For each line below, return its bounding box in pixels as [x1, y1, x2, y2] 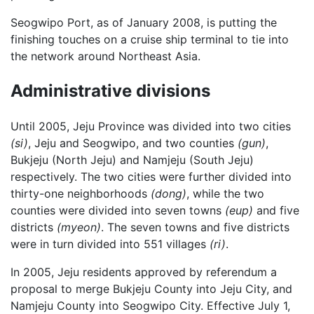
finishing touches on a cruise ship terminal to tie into [11, 32, 289, 47]
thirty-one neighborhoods [11, 186, 151, 201]
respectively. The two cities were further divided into [11, 170, 292, 184]
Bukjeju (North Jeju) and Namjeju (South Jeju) [11, 153, 254, 168]
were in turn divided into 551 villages [11, 237, 210, 252]
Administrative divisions [11, 81, 210, 102]
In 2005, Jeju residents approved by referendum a [11, 265, 277, 280]
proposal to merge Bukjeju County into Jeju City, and [11, 282, 292, 296]
